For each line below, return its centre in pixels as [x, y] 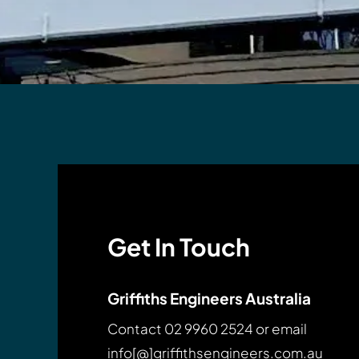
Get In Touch [179, 246]
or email [280, 328]
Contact [136, 328]
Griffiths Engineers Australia [209, 298]
